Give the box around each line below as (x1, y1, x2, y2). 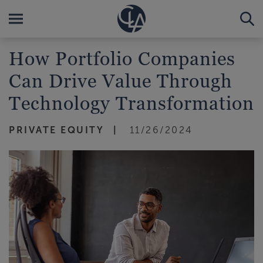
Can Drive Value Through (9, 69, 232, 92)
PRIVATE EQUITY (9, 125, 104, 135)
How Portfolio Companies (9, 47, 235, 69)
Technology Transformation (9, 92, 254, 114)
